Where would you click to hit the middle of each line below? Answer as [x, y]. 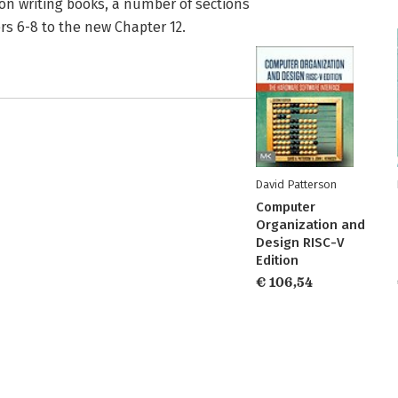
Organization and [310, 225]
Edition [277, 260]
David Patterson [296, 184]
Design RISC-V [300, 243]
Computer [286, 207]
